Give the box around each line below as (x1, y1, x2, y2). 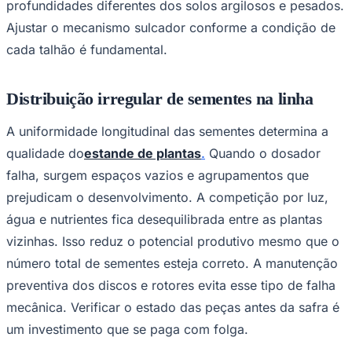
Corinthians (6, 68, 64, 82)
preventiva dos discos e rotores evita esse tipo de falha (6, 277, 335, 294)
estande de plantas (84, 145, 201, 162)
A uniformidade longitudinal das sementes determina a (6, 123, 328, 140)
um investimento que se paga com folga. (6, 321, 248, 338)
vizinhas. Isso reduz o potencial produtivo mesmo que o (6, 233, 339, 250)
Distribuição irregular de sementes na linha (6, 89, 313, 108)
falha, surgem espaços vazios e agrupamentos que (6, 167, 309, 184)
